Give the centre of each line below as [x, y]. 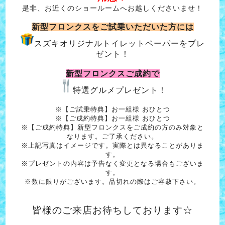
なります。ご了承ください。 [113, 136]
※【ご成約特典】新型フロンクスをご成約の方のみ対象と [113, 127]
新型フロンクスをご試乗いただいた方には [113, 27]
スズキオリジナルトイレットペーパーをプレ [120, 43]
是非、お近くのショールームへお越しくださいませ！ [113, 8]
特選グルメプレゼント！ [120, 90]
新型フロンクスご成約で [113, 73]
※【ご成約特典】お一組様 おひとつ [113, 118]
